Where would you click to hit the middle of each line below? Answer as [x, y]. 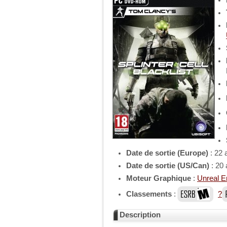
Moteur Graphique [159, 178]
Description [140, 215]
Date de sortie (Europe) [167, 153]
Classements [149, 194]
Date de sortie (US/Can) [168, 166]
